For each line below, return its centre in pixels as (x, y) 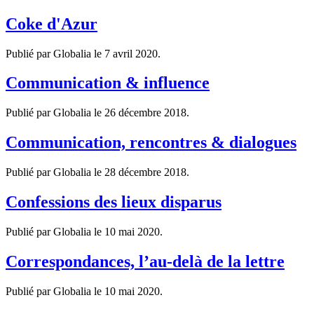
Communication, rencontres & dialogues (151, 143)
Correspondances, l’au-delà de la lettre (145, 261)
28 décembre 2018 (145, 172)
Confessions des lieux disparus (114, 202)
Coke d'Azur (52, 23)
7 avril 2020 (131, 53)
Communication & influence (108, 83)
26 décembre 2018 (145, 113)
